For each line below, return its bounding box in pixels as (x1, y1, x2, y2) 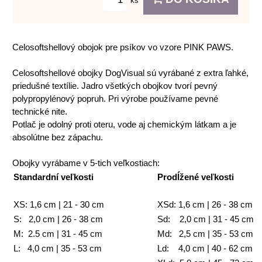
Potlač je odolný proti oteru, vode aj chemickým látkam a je (12, 120, 236, 129)
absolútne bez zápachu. (12, 133, 103, 142)
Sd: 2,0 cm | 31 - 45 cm (157, 215, 254, 224)
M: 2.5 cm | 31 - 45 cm (13, 229, 102, 239)
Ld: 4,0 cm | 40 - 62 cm (157, 244, 253, 253)
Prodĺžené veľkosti (157, 173, 234, 182)
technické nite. (12, 107, 67, 116)
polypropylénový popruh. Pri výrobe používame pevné (12, 94, 218, 104)
